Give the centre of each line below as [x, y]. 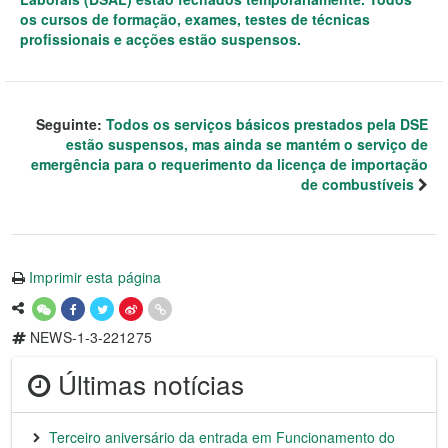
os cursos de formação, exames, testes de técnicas [195, 19]
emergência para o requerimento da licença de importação [229, 164]
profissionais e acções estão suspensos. [160, 39]
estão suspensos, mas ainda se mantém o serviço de [247, 144]
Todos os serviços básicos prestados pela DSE [267, 124]
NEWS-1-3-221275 [89, 337]
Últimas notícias [147, 384]
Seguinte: [71, 124]
